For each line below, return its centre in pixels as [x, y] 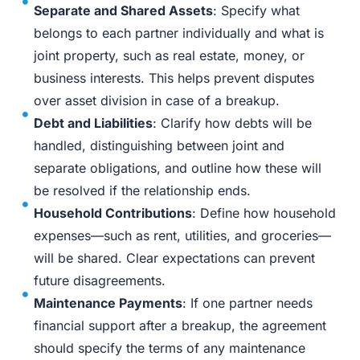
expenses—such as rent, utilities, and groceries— [182, 235]
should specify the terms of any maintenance [169, 348]
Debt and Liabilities [93, 123]
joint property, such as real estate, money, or [169, 55]
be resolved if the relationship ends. [142, 190]
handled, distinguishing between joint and [159, 145]
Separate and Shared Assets [123, 10]
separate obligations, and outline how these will [177, 168]
